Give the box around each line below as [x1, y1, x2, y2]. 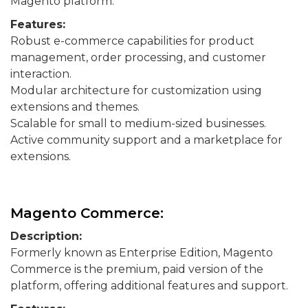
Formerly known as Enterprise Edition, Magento [10, 246, 273, 259]
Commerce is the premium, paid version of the [10, 263, 263, 276]
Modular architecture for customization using [10, 84, 262, 97]
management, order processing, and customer [10, 51, 266, 64]
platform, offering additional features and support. [10, 279, 288, 292]
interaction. [10, 67, 71, 80]
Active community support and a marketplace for [10, 133, 283, 146]
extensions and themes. [10, 100, 140, 113]
